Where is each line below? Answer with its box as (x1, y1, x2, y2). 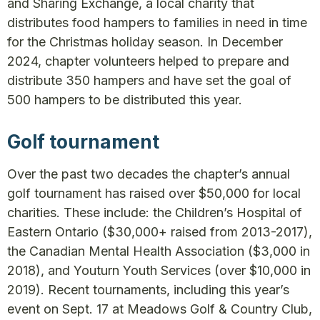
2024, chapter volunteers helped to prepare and (7, 54, 289, 69)
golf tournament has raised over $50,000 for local (7, 186, 301, 201)
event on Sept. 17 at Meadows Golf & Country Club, (7, 301, 312, 316)
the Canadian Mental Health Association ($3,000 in (7, 244, 310, 259)
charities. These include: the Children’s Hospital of (7, 205, 302, 220)
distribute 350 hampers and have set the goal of (7, 73, 291, 88)
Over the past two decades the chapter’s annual (7, 166, 290, 181)
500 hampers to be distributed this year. (7, 92, 242, 107)
